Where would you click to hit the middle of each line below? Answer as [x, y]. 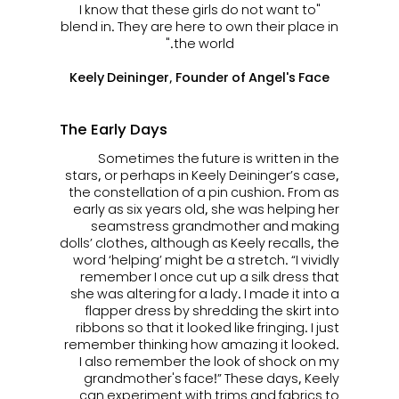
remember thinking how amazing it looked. [202, 345]
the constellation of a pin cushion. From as [204, 192]
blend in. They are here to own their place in [199, 26]
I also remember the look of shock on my [210, 362]
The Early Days [113, 128]
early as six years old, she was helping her [207, 209]
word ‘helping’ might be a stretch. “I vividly [207, 260]
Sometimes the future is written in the [219, 159]
